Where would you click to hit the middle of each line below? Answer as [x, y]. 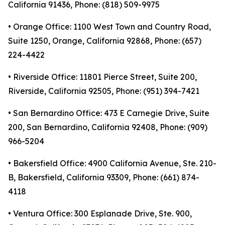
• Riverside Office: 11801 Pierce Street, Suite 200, [102, 77]
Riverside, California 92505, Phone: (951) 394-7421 [104, 91]
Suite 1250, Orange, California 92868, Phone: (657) [105, 41]
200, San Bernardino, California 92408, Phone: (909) [108, 127]
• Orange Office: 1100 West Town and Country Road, [109, 27]
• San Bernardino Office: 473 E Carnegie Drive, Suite [109, 113]
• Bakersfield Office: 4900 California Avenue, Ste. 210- [112, 163]
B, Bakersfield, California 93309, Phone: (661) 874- [104, 178]
